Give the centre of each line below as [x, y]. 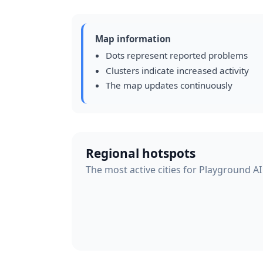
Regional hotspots [141, 153]
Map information [133, 39]
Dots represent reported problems [176, 55]
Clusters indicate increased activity [177, 70]
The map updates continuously [169, 85]
